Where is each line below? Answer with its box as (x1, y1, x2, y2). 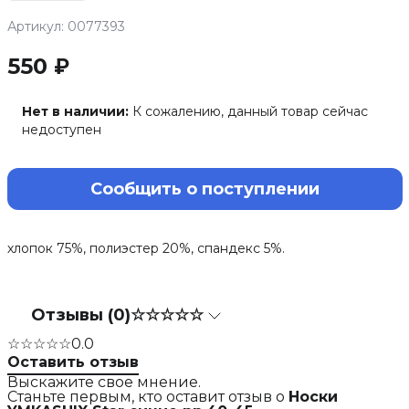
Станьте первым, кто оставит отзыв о (6, 388, 288, 406)
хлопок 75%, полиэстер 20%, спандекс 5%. (6, 240, 285, 257)
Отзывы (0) (30, 305, 131, 325)
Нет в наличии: (21, 103, 129, 120)
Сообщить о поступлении (89, 179, 320, 199)
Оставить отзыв (6, 353, 139, 372)
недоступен (21, 121, 101, 138)
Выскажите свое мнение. (6, 373, 201, 392)
